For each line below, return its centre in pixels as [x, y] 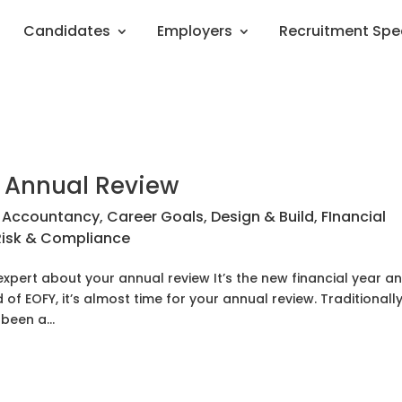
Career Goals [156, 217]
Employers [195, 31]
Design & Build [263, 217]
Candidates [67, 31]
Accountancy [51, 217]
